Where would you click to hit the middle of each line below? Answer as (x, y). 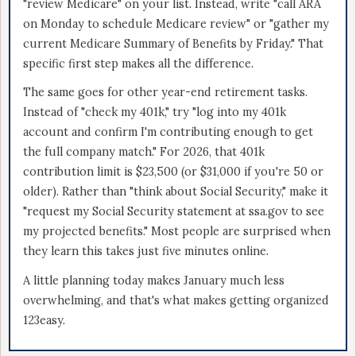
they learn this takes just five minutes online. (146, 252)
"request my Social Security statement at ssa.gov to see (174, 212)
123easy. (44, 320)
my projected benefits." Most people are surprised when (177, 232)
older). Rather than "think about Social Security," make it (176, 192)
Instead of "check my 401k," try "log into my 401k (155, 112)
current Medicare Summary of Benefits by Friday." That (173, 43)
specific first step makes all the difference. (138, 63)
